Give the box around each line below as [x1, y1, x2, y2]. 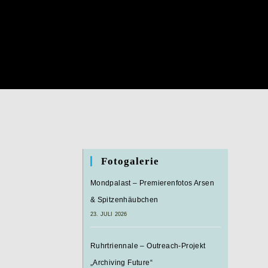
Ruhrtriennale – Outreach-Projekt [90, 242, 206, 251]
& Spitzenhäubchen [90, 196, 159, 205]
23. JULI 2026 [90, 211, 127, 218]
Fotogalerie [100, 156, 159, 167]
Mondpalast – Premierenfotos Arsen [90, 179, 215, 188]
